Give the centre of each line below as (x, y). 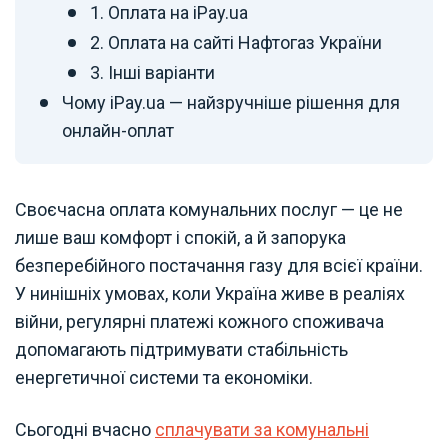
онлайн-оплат (118, 130)
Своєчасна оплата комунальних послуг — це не (209, 209)
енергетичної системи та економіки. (166, 377)
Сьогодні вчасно (85, 429)
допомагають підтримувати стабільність (181, 349)
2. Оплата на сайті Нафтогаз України (236, 42)
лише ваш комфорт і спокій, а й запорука (180, 237)
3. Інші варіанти (152, 72)
